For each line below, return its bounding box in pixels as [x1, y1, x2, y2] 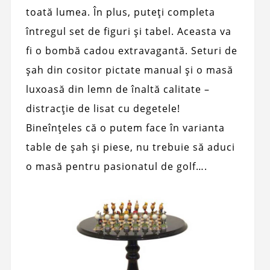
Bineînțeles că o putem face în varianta [25, 121, 225, 134]
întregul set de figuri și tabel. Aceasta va [25, 24, 231, 38]
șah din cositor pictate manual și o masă [25, 63, 233, 77]
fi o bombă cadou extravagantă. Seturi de [25, 43, 237, 57]
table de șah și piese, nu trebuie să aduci [25, 140, 235, 154]
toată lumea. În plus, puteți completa [25, 5, 215, 19]
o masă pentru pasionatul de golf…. [25, 159, 207, 173]
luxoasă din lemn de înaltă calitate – [25, 82, 210, 96]
